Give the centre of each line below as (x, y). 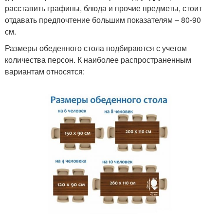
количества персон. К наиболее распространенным (98, 59)
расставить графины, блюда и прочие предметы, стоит (103, 8)
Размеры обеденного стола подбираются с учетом (96, 48)
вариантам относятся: (45, 71)
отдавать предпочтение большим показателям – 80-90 (103, 19)
